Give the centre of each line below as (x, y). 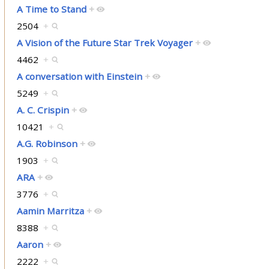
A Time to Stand (51, 9)
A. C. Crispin (43, 110)
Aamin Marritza (50, 211)
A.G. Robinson (47, 144)
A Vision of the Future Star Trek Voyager (104, 43)
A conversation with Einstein (79, 77)
